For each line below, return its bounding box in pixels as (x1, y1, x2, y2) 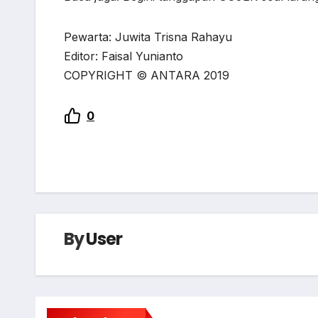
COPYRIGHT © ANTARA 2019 (64, 68, 229, 83)
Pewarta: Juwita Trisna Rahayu (64, 30, 232, 45)
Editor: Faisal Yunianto (64, 49, 183, 64)
